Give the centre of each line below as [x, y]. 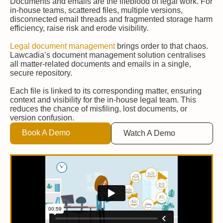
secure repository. [41, 73]
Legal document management [62, 46]
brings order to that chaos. [162, 46]
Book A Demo [46, 133]
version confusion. [42, 118]
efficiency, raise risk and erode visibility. [79, 28]
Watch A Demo [150, 133]
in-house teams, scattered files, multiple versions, [96, 10]
